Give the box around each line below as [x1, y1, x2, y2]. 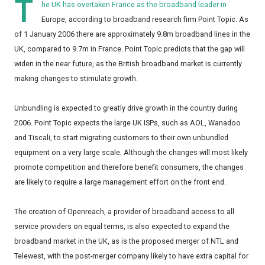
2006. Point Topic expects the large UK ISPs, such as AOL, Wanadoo [14, 118, 241, 128]
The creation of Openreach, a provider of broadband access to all [14, 207, 234, 216]
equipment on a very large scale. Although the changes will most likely [14, 148, 248, 157]
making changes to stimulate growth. [14, 74, 138, 83]
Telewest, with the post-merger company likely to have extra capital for [14, 251, 248, 261]
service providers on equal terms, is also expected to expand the [14, 222, 230, 231]
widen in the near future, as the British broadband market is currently [14, 59, 242, 69]
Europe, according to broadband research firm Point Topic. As [41, 15, 248, 24]
